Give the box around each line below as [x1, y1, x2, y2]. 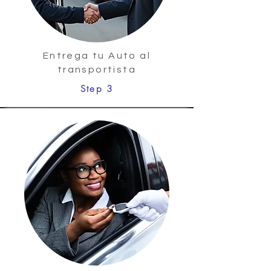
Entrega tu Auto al [42, 50, 151, 60]
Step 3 [80, 82, 114, 95]
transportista [57, 64, 137, 74]
